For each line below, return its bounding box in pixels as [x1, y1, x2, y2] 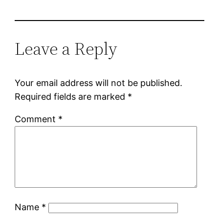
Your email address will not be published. [15, 77, 183, 88]
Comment [15, 113, 59, 124]
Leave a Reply [15, 36, 118, 61]
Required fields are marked [15, 91, 128, 102]
